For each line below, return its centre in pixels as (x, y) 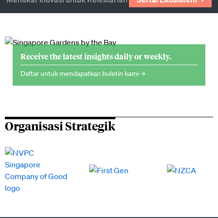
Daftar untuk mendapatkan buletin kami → (83, 73)
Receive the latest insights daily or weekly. (96, 56)
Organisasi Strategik (60, 126)
